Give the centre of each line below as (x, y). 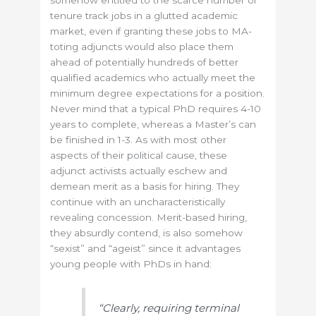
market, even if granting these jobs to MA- (151, 31)
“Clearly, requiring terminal (169, 308)
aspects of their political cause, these (139, 156)
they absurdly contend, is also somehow (147, 233)
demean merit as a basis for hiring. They (145, 187)
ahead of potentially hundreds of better (145, 62)
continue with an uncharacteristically (138, 202)
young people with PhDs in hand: (131, 264)
